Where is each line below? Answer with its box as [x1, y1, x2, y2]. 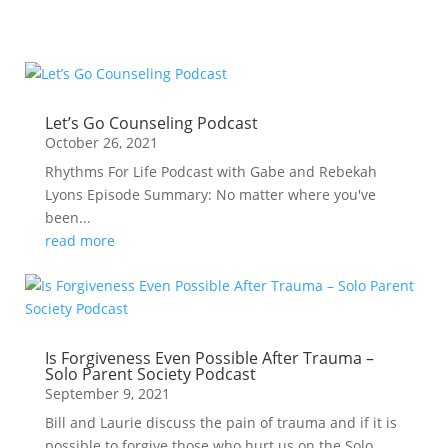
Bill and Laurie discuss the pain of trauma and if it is [44, 413, 397, 432]
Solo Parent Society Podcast [44, 363, 256, 385]
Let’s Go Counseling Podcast [44, 112, 258, 134]
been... [44, 208, 91, 227]
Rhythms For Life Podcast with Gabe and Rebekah [44, 162, 377, 181]
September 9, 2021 [44, 384, 170, 403]
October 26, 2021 [44, 133, 158, 152]
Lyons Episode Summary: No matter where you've [44, 185, 376, 204]
